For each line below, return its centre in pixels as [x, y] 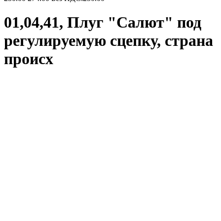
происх [29, 59]
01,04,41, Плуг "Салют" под [103, 22]
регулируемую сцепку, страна [109, 41]
